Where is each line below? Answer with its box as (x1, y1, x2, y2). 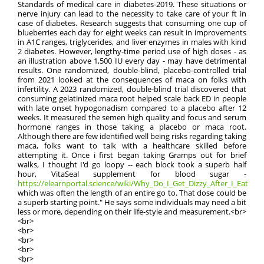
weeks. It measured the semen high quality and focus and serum (18, 112, 246, 123)
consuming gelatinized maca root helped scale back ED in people (18, 93, 246, 104)
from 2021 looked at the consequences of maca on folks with (18, 74, 246, 85)
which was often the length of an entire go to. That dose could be (18, 187, 246, 198)
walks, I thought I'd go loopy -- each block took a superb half (18, 159, 246, 170)
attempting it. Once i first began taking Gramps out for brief (18, 150, 246, 160)
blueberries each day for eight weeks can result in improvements (18, 27, 246, 38)
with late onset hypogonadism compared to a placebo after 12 (18, 103, 246, 113)
